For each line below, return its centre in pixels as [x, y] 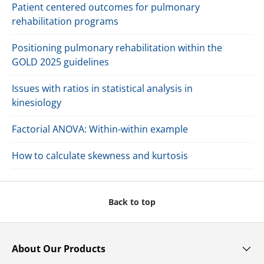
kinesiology [37, 102]
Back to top [132, 202]
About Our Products [59, 248]
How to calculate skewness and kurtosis [100, 155]
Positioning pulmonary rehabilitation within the [117, 47]
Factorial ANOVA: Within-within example [100, 129]
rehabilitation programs [65, 21]
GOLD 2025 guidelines [60, 62]
